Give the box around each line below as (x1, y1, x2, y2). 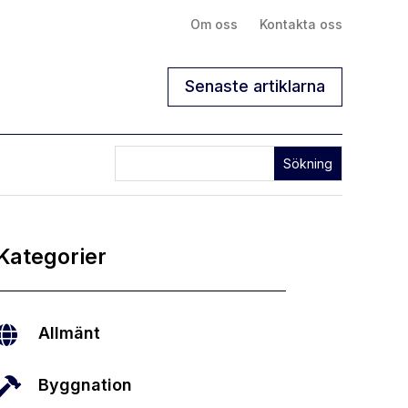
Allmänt (38, 322, 101, 342)
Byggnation (38, 375, 133, 395)
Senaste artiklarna (185, 76, 325, 97)
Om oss (190, 16, 238, 32)
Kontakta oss (260, 16, 342, 32)
